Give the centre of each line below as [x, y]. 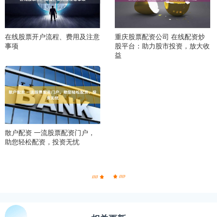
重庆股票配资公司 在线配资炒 [160, 37]
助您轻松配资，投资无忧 [42, 141]
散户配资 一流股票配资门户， [50, 132]
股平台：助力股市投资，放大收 [162, 46]
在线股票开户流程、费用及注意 [52, 37]
